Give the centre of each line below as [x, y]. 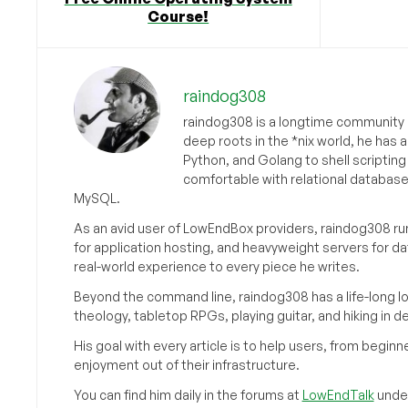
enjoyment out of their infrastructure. [186, 364]
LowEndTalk [338, 394]
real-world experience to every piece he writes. [216, 266]
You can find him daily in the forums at [188, 394]
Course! [178, 16]
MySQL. [97, 198]
